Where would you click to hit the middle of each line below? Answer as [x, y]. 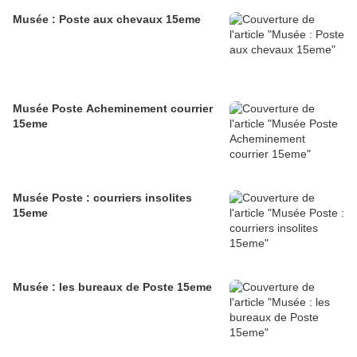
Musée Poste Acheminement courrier [113, 108]
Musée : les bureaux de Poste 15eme [112, 286]
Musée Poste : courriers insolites [102, 197]
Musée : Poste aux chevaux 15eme [107, 19]
